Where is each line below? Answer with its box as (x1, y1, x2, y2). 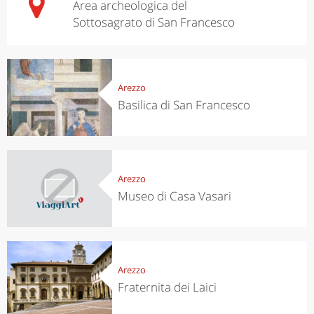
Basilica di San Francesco (117, 96, 250, 113)
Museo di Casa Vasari (117, 187, 231, 204)
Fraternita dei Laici (117, 278, 217, 295)
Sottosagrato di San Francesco (72, 13, 235, 30)
